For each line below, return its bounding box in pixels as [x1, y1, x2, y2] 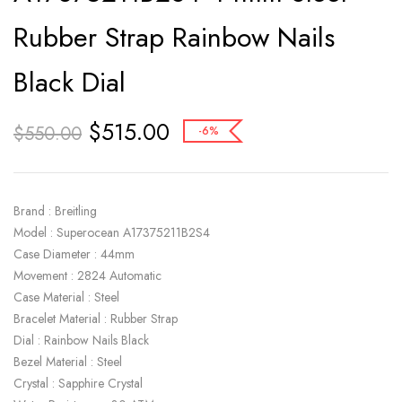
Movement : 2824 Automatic [13, 267, 162, 284]
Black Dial [13, 63, 126, 101]
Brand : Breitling [13, 202, 97, 220]
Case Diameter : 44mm [13, 245, 135, 263]
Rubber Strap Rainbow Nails [13, 18, 335, 57]
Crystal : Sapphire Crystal [13, 374, 143, 392]
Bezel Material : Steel [13, 353, 122, 371]
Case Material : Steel [13, 288, 119, 306]
